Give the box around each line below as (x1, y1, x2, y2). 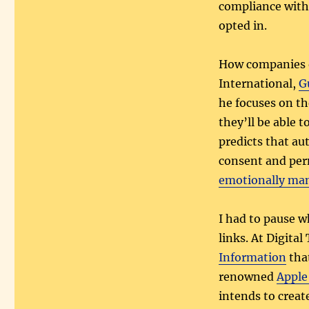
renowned (218, 270, 277, 284)
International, (218, 77, 299, 91)
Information (218, 250, 286, 265)
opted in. (218, 19, 267, 33)
